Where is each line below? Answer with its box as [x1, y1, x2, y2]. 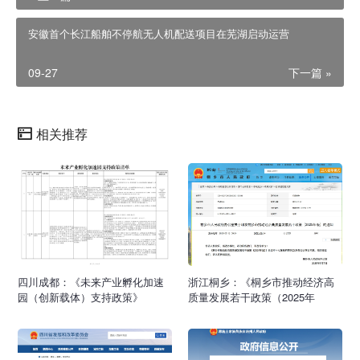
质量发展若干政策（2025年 [188, 288, 315, 305]
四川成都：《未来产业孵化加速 [18, 273, 164, 289]
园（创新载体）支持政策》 [18, 288, 143, 305]
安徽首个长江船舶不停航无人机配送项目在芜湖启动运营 [28, 26, 289, 41]
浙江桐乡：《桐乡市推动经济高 [188, 273, 334, 289]
